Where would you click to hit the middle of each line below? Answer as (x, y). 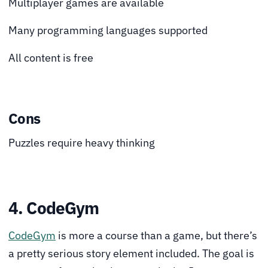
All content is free (51, 57)
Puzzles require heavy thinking (82, 142)
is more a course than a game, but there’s (156, 235)
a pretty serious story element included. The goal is (131, 253)
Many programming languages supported (108, 30)
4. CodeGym (54, 208)
